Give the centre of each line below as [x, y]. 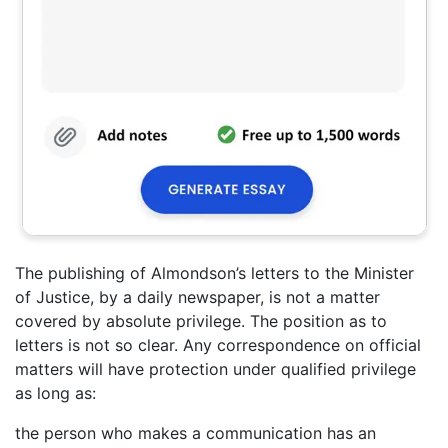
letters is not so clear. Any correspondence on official [218, 345]
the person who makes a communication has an [195, 433]
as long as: [55, 393]
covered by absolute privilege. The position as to [201, 321]
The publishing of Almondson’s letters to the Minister [214, 273]
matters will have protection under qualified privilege [215, 369]
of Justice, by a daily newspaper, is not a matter [197, 297]
